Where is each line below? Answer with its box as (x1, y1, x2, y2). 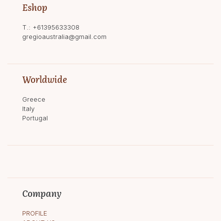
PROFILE (22, 209, 47, 217)
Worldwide (22, 72, 67, 86)
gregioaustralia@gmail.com (22, 32, 107, 40)
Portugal (22, 113, 48, 122)
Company (22, 186, 62, 200)
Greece (22, 95, 45, 103)
